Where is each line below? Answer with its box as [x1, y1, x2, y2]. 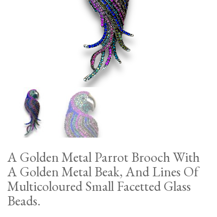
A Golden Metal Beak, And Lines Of [7, 163, 199, 180]
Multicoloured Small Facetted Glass [7, 177, 191, 195]
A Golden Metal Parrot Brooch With [7, 148, 200, 166]
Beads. [7, 192, 41, 209]
